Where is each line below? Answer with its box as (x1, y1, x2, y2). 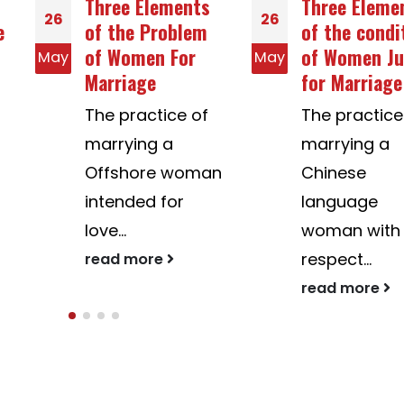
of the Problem (49, 16, 171, 46)
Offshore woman (49, 161, 186, 184)
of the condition (265, 16, 398, 46)
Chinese (265, 161, 330, 184)
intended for (49, 189, 148, 213)
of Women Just (265, 41, 385, 71)
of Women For (49, 41, 160, 71)
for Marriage (265, 67, 366, 96)
